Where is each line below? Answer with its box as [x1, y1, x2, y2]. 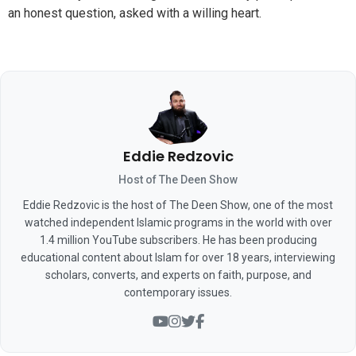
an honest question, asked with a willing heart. [8, 6, 261, 21]
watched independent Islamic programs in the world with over [24, 215, 332, 229]
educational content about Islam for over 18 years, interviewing [21, 250, 335, 264]
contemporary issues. [124, 285, 232, 299]
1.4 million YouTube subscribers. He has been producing [39, 233, 317, 246]
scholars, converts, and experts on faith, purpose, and [44, 268, 311, 281]
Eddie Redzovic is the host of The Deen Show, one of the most [23, 198, 333, 211]
